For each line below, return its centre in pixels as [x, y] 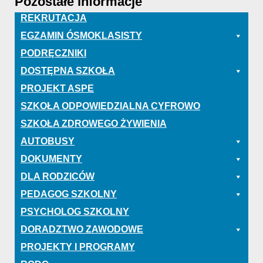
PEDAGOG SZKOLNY [69, 194]
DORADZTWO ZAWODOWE [82, 229]
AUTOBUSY [48, 141]
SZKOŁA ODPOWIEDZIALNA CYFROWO [110, 106]
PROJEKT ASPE [57, 88]
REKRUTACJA [54, 18]
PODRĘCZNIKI [53, 53]
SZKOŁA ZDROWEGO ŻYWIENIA [94, 123]
